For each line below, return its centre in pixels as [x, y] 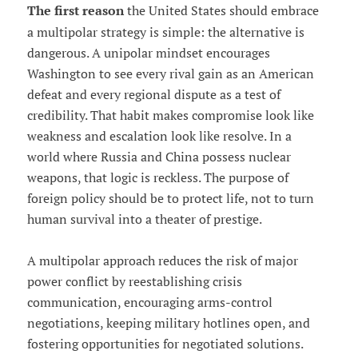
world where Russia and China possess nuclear [159, 156]
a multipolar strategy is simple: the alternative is [165, 32]
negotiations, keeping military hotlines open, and [168, 322]
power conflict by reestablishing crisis [134, 281]
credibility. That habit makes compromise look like [170, 115]
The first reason [75, 10]
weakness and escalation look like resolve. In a [159, 135]
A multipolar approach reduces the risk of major [162, 260]
